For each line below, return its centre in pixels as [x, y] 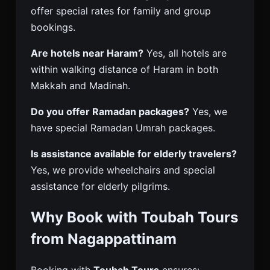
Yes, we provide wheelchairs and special [123, 170]
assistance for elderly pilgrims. [100, 187]
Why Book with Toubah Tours [134, 218]
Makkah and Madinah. [80, 86]
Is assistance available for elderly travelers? [134, 154]
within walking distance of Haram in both [124, 70]
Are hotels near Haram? [87, 53]
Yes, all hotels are [185, 53]
